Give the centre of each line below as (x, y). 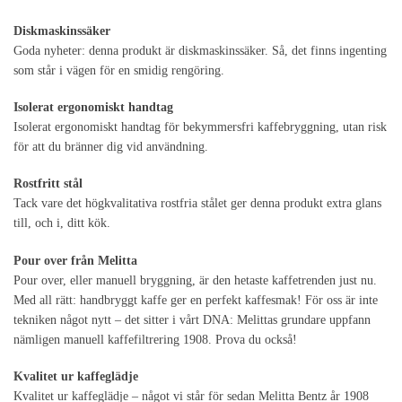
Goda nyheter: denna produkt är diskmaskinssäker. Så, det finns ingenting (200, 50)
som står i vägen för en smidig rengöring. (119, 70)
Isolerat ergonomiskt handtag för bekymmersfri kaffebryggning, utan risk (200, 127)
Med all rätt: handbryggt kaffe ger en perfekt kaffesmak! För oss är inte (196, 300)
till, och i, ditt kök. (62, 223)
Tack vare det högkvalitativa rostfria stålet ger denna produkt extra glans (197, 204)
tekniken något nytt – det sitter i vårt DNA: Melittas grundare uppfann (192, 319)
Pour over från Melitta (75, 260)
